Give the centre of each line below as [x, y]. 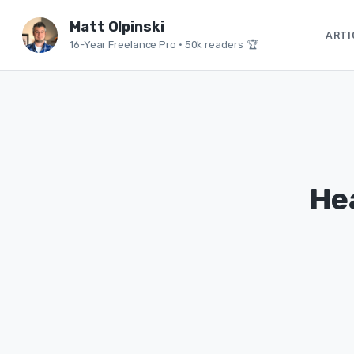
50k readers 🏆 [222, 45]
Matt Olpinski [117, 27]
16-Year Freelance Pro [123, 45]
